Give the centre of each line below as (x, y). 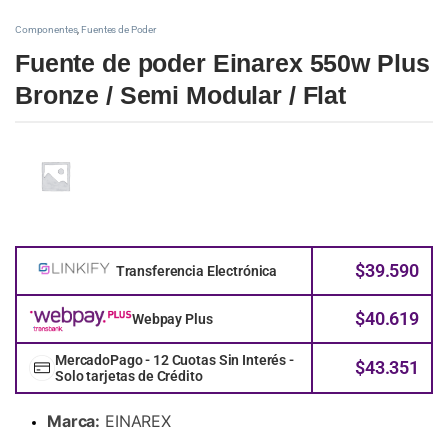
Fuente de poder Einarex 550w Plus (222, 63)
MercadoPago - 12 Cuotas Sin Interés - (174, 359)
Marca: (74, 420)
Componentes (46, 30)
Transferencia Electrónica (196, 270)
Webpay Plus (172, 318)
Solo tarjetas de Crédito (129, 375)
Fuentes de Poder (118, 30)
